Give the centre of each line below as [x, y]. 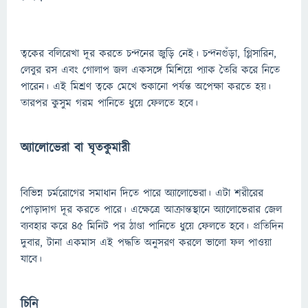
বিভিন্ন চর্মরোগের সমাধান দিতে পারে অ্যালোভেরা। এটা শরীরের [142, 193]
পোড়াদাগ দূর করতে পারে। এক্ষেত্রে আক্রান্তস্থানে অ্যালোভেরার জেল [151, 210]
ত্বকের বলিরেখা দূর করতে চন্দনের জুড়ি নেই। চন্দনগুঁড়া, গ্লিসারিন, [148, 54]
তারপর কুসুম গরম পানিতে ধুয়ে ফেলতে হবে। [109, 103]
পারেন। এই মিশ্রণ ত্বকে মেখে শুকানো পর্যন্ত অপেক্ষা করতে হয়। [146, 87]
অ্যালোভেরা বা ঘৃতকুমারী [75, 148]
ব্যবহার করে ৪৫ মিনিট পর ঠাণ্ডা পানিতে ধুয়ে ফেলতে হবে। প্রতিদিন [152, 226]
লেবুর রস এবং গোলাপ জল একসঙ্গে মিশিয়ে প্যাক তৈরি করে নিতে [150, 70]
